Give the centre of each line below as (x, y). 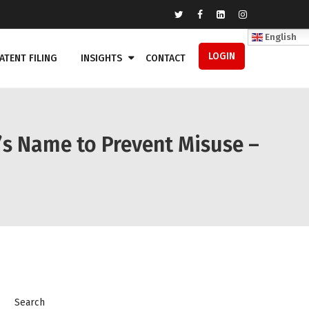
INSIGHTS (101, 58)
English (280, 37)
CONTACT (166, 58)
